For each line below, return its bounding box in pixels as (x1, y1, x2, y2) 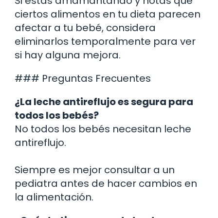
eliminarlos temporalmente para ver (15, 34, 196, 48)
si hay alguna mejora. (15, 48, 121, 62)
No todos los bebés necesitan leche (15, 122, 191, 136)
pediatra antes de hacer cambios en (15, 176, 197, 190)
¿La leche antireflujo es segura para (15, 94, 193, 109)
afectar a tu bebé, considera (15, 20, 156, 35)
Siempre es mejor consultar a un (15, 163, 175, 177)
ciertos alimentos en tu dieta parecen (15, 7, 200, 21)
